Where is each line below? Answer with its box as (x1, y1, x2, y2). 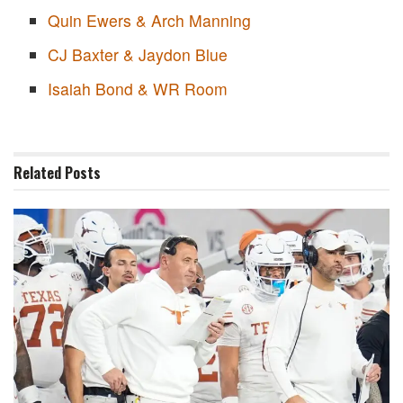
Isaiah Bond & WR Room (47, 77, 228, 101)
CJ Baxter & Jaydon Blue (47, 43, 228, 67)
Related (13, 162, 61, 184)
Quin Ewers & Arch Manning (47, 9, 251, 32)
